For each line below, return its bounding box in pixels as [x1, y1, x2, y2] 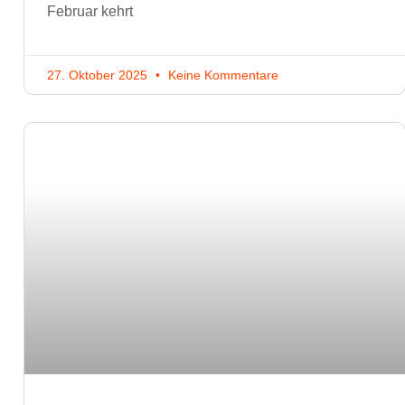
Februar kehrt [47, 3, 133, 19]
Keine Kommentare [165, 67, 278, 82]
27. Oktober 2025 [47, 67, 151, 82]
